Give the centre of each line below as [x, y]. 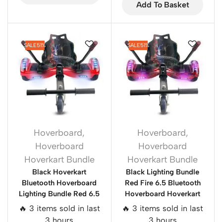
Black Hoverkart [59, 172]
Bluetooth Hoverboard [59, 183]
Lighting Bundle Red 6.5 [59, 194]
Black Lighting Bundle [163, 172]
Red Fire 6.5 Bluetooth [163, 183]
